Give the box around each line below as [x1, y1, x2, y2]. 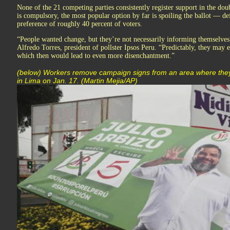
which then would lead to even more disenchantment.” [17, 52, 175, 60]
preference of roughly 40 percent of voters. [17, 20, 142, 28]
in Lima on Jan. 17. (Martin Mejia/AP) [17, 76, 138, 85]
